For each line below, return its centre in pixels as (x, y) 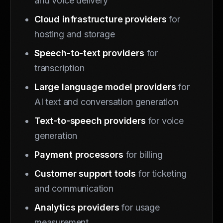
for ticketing (161, 173)
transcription (59, 68)
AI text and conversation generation (106, 102)
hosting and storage (75, 34)
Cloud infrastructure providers (101, 19)
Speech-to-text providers (89, 53)
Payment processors (79, 154)
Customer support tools (85, 173)
